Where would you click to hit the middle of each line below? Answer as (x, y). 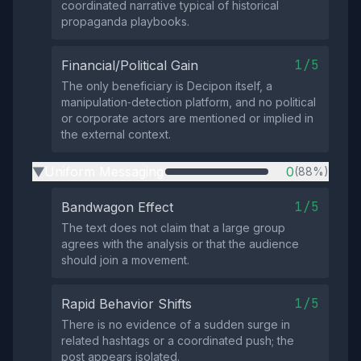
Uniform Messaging (104, 172)
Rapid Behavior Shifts (127, 304)
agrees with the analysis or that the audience (180, 244)
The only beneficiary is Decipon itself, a (167, 86)
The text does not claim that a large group (173, 228)
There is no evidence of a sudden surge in (176, 324)
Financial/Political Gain (130, 65)
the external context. (116, 134)
